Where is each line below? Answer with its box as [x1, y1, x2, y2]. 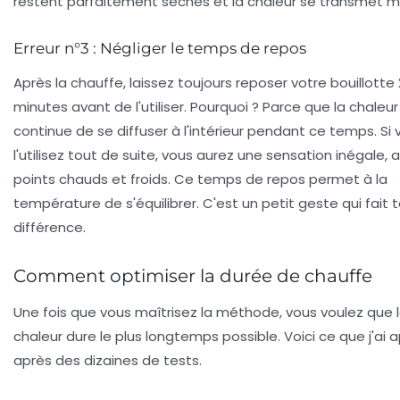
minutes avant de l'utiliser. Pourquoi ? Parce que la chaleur [13, 96, 398, 116]
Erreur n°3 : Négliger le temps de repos [13, 38, 306, 57]
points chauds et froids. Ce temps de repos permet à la [13, 169, 387, 188]
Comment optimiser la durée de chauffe [13, 264, 372, 287]
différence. [13, 217, 86, 237]
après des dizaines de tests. [13, 350, 202, 370]
